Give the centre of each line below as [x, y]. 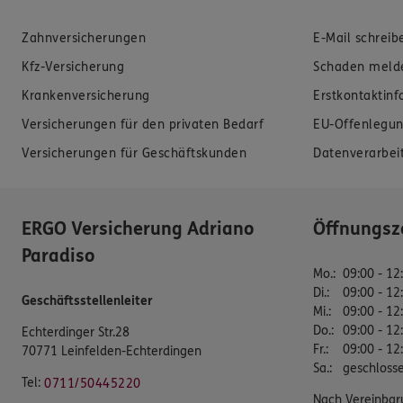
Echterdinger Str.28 [76, 332]
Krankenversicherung [86, 95]
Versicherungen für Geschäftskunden [134, 153]
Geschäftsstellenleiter [87, 300]
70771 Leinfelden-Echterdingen [112, 351]
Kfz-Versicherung [73, 67]
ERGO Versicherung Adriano [138, 228]
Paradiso [58, 255]
